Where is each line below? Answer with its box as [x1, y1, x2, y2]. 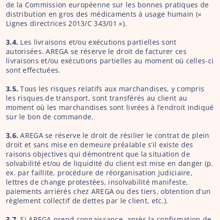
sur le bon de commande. [6, 112, 94, 121]
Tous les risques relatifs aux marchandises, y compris [20, 84, 205, 93]
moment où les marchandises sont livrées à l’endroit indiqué [6, 103, 214, 112]
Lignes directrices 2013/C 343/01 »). [6, 19, 127, 28]
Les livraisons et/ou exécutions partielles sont [18, 37, 177, 47]
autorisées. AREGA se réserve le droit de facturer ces [6, 47, 187, 56]
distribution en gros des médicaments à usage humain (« [6, 9, 202, 19]
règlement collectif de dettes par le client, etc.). [6, 196, 168, 205]
